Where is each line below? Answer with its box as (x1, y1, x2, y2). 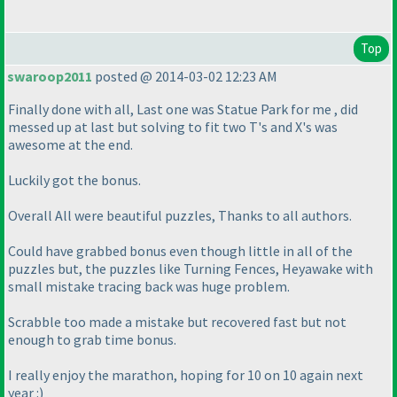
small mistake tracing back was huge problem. (8, 277, 290, 296)
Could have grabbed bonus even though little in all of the (8, 242, 353, 261)
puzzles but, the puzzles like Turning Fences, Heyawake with (8, 260, 373, 278)
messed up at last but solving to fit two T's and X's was (8, 118, 338, 136)
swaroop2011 (7, 67, 92, 86)
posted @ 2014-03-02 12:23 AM (92, 67, 277, 86)
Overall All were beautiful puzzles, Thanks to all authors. (8, 206, 352, 225)
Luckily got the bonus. (8, 171, 141, 190)
